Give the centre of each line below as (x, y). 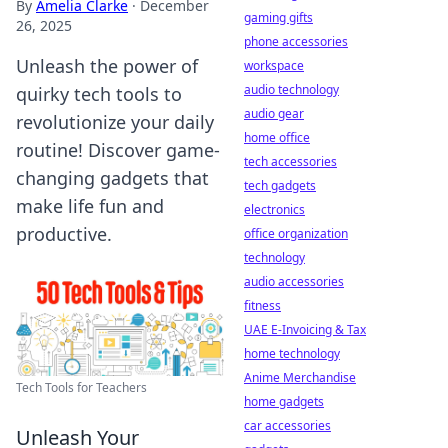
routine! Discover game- (118, 150)
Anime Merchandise (300, 377)
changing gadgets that (112, 178)
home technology (292, 353)
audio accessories (294, 281)
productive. (64, 234)
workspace (274, 65)
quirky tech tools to (99, 94)
